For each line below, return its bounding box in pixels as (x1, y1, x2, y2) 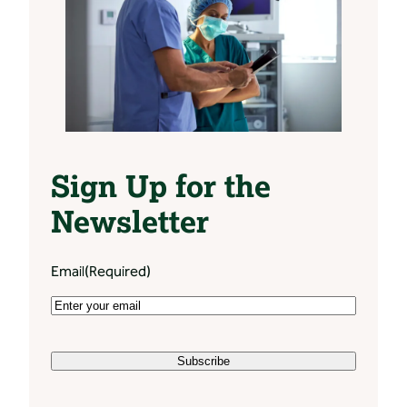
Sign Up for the (51, 167, 271, 204)
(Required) (84, 262, 151, 283)
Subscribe (177, 353, 230, 368)
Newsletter (51, 203, 209, 240)
